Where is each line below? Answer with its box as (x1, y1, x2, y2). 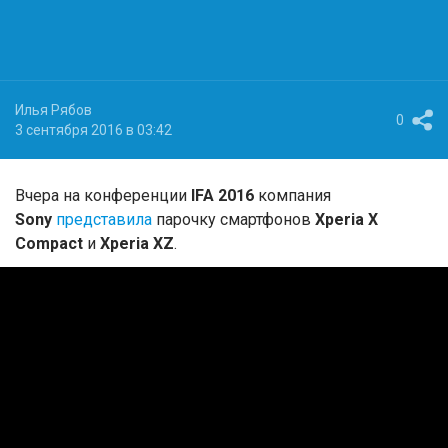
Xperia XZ (96, 233, 174, 253)
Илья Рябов (15, 101, 92, 118)
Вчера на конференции (15, 185, 191, 205)
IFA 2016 (191, 185, 254, 205)
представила (56, 209, 152, 229)
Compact (15, 233, 87, 253)
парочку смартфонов (152, 209, 315, 229)
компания (254, 185, 331, 205)
